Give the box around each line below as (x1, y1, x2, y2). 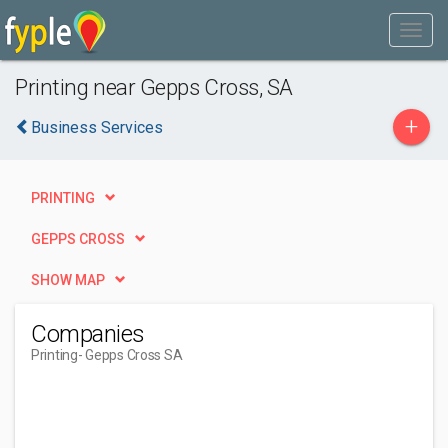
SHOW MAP (31, 272, 105, 288)
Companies (31, 320, 145, 348)
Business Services (31, 118, 163, 137)
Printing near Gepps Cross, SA (15, 74, 294, 100)
